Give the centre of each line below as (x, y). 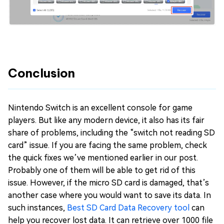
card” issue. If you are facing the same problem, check (107, 145)
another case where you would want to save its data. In (109, 195)
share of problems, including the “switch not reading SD (111, 133)
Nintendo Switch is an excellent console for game (100, 108)
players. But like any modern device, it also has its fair (106, 120)
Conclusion (41, 73)
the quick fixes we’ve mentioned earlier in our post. (103, 158)
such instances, (37, 208)
